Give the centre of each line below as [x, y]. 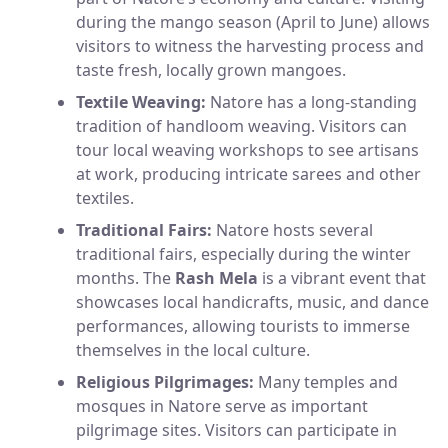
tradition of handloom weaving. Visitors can [241, 126]
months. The [125, 278]
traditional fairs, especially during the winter [243, 254]
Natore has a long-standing [311, 102]
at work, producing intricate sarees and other [248, 174]
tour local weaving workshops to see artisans [247, 150]
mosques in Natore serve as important [222, 406]
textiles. [105, 198]
